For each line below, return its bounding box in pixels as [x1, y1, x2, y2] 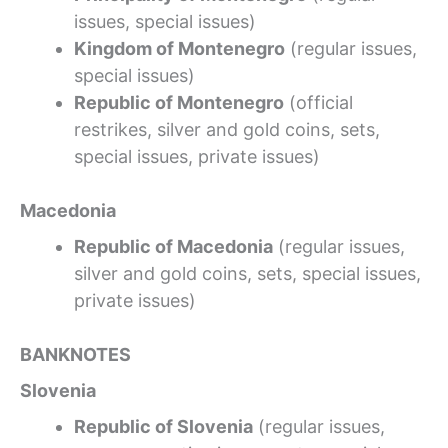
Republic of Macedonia [74, 235, 273, 257]
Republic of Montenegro [74, 91, 284, 113]
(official [284, 91, 353, 113]
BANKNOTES [20, 343, 131, 365]
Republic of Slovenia [74, 415, 253, 437]
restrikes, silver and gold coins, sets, [74, 118, 380, 140]
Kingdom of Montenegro [74, 37, 285, 59]
